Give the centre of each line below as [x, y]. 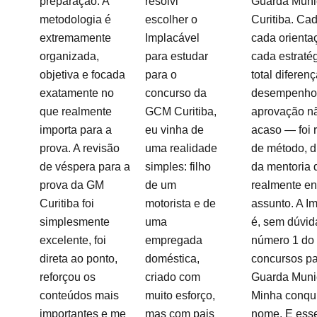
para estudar [177, 56]
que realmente [76, 111]
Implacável [173, 38]
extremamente [75, 38]
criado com [173, 277]
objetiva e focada [82, 75]
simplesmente [75, 222]
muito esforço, [180, 295]
